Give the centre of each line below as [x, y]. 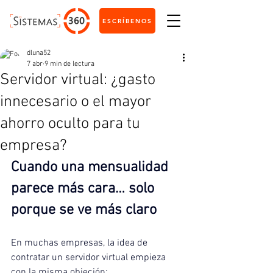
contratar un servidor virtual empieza [90, 258]
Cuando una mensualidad [91, 168]
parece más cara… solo [84, 189]
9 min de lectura [69, 64]
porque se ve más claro [84, 210]
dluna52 [39, 53]
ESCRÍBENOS [127, 21]
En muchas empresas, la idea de [80, 243]
